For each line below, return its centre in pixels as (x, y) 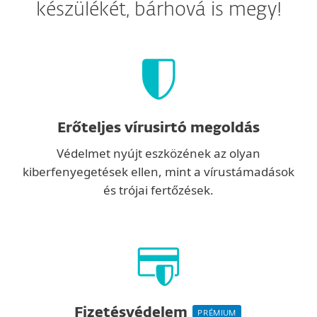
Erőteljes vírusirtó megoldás (158, 128)
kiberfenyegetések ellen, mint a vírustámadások (158, 172)
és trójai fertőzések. (158, 190)
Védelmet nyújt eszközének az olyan (158, 153)
